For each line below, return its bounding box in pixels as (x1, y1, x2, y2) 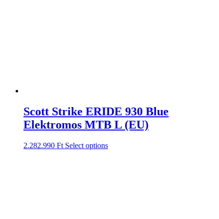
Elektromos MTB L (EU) (23, 118, 149, 131)
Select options (65, 141, 108, 150)
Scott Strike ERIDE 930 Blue (23, 105, 169, 118)
